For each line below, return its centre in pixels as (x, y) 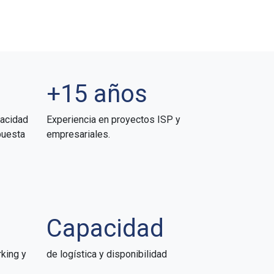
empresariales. (78, 134)
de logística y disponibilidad (107, 254)
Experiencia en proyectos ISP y (113, 119)
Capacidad (105, 228)
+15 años (97, 94)
